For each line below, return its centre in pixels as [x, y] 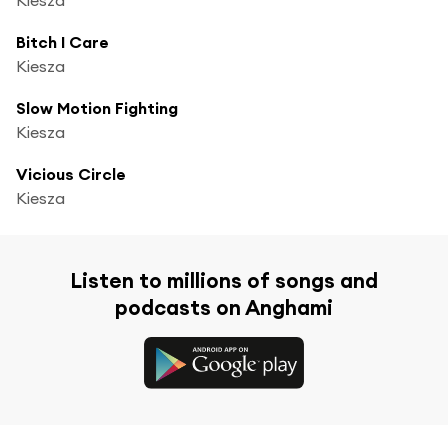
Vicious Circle [71, 173]
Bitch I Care [62, 41]
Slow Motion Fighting [97, 107]
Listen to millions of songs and [224, 280]
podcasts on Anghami [224, 307]
